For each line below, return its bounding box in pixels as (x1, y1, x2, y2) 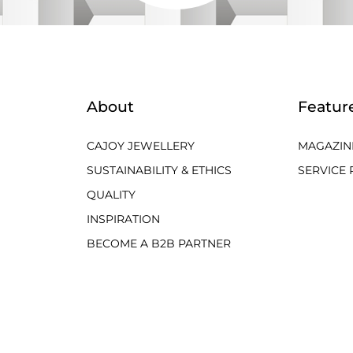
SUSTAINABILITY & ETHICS (86, 162, 232, 177)
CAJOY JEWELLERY (86, 138, 195, 153)
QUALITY (86, 187, 136, 202)
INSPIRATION (86, 211, 160, 226)
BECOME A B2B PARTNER (86, 236, 231, 251)
